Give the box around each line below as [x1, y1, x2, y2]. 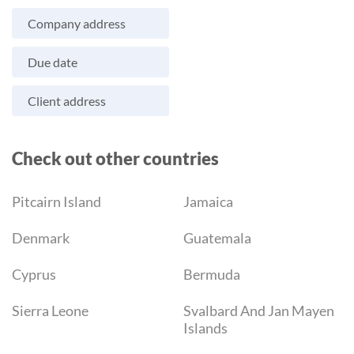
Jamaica [183, 193, 234, 211]
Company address [28, 16, 126, 32]
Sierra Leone [12, 302, 88, 320]
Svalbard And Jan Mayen [183, 302, 335, 320]
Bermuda [183, 265, 241, 284]
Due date [28, 55, 77, 70]
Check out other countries [12, 148, 219, 170]
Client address [28, 93, 106, 109]
